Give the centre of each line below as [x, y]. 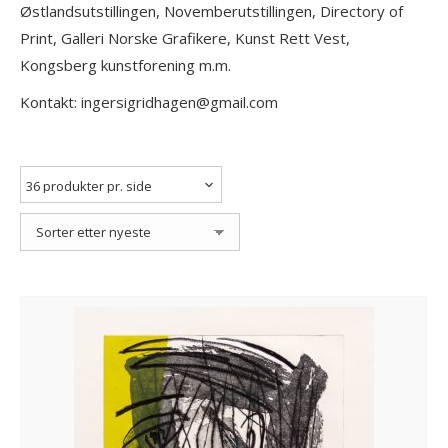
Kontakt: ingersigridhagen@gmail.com [149, 102]
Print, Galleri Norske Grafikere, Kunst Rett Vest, [185, 38]
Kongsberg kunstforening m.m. [125, 65]
